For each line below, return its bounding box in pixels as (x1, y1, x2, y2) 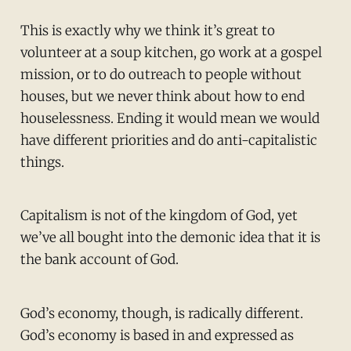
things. (20, 153, 64, 171)
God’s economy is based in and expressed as (20, 327, 294, 345)
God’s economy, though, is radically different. (20, 305, 303, 323)
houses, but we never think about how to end (20, 87, 305, 105)
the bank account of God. (20, 251, 179, 269)
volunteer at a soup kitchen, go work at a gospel (20, 43, 322, 61)
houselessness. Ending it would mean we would (20, 109, 320, 127)
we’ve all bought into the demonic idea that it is (20, 229, 320, 247)
